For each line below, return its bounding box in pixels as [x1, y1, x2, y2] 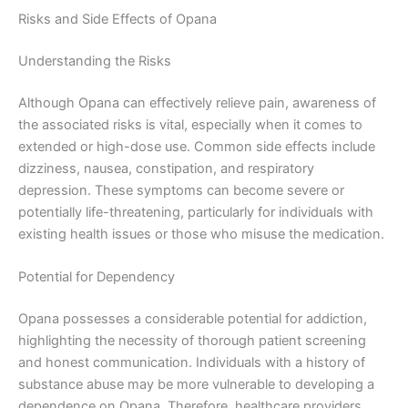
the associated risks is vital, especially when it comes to [18, 116, 362, 133]
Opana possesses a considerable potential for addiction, [18, 310, 367, 327]
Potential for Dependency [18, 269, 175, 286]
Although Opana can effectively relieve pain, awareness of [18, 94, 376, 111]
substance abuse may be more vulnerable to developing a [18, 375, 374, 393]
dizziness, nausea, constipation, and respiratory [18, 159, 314, 177]
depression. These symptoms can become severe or [18, 181, 344, 199]
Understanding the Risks [18, 52, 171, 69]
